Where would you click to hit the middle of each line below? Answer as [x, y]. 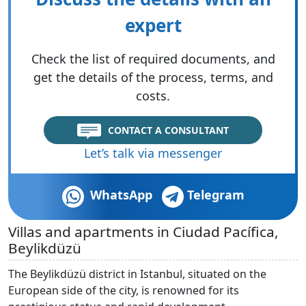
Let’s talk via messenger [153, 153]
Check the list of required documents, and [153, 58]
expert [153, 25]
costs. [153, 95]
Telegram [215, 194]
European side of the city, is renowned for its [124, 290]
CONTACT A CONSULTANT [168, 130]
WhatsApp [121, 194]
